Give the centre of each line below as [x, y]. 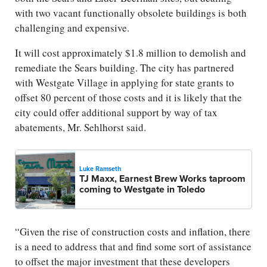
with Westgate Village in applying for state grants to [125, 83]
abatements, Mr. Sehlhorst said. [80, 128]
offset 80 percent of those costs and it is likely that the [128, 98]
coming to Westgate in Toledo [142, 190]
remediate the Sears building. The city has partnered [125, 68]
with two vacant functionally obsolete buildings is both [131, 13]
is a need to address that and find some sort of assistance [133, 247]
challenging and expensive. [72, 28]
